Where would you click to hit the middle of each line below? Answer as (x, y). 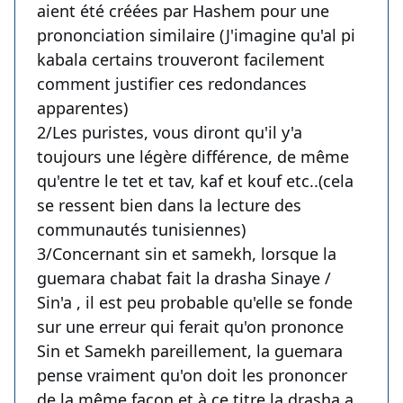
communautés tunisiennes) (141, 230)
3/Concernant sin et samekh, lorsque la (187, 254)
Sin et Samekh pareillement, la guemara (190, 351)
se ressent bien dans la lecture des (169, 206)
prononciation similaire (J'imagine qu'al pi (196, 36)
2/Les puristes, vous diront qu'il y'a (170, 133)
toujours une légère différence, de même (193, 157)
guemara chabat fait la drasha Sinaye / (184, 278)
